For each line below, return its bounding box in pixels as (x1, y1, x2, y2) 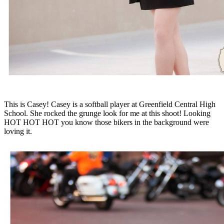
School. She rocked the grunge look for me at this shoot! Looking (4, 108, 210, 117)
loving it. (4, 126, 32, 135)
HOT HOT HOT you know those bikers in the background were (4, 117, 209, 126)
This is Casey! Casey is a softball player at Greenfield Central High (4, 99, 215, 108)
